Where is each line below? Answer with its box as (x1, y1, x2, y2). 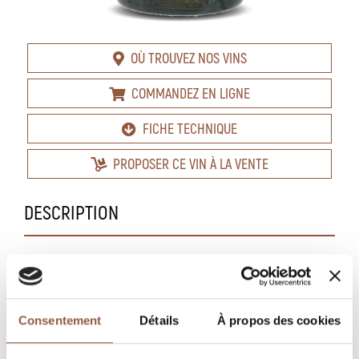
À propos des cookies (217, 313, 341, 328)
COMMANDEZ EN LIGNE (131, 84, 250, 102)
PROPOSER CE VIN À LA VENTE (113, 155, 268, 172)
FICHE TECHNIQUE (143, 119, 237, 137)
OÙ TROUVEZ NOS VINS (130, 49, 247, 67)
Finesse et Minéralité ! (24, 299, 157, 319)
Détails (139, 313, 179, 328)
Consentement (18, 313, 102, 328)
